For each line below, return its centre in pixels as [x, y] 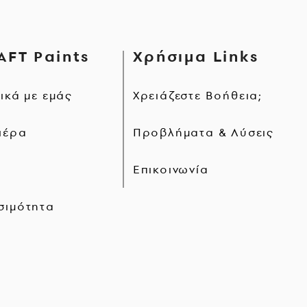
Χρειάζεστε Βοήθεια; [197, 95]
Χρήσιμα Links [195, 56]
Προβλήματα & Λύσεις [203, 132]
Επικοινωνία [171, 169]
